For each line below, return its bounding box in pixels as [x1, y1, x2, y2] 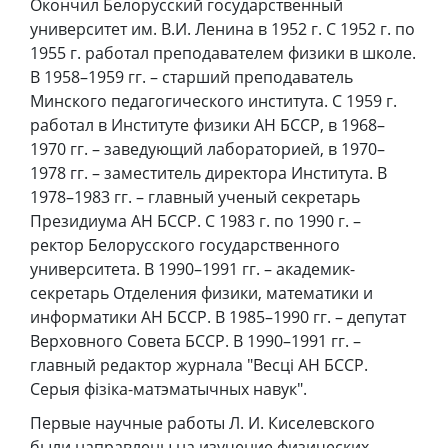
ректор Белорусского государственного [30, 234, 340, 257]
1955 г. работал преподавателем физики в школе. [30, 42, 416, 65]
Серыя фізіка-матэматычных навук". [30, 378, 307, 401]
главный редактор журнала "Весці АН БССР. [30, 354, 368, 377]
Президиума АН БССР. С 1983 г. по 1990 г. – [30, 210, 361, 233]
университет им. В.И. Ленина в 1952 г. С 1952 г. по [30, 18, 415, 41]
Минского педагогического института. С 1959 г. [30, 90, 397, 113]
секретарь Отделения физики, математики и [30, 282, 373, 305]
